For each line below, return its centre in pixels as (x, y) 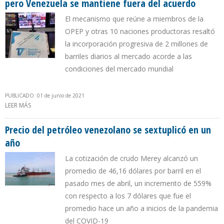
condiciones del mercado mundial (119, 69)
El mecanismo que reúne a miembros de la (134, 19)
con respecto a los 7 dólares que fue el (128, 196)
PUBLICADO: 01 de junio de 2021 (45, 96)
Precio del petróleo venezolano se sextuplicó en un (108, 130)
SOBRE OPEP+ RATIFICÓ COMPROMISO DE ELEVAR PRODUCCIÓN (121, 105)
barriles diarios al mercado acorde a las (128, 56)
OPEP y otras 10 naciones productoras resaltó (140, 31)
